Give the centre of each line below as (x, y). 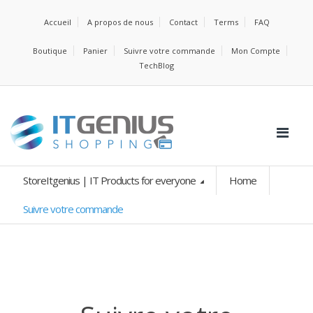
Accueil (57, 22)
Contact (183, 22)
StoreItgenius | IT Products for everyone (110, 180)
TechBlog (156, 65)
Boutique (50, 51)
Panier (95, 51)
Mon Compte (255, 51)
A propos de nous (120, 22)
